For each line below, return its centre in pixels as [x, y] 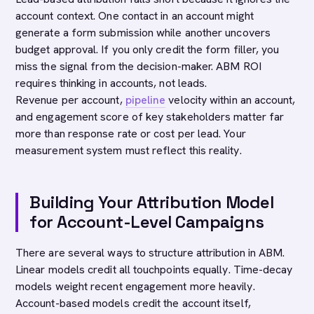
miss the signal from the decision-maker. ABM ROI [138, 66]
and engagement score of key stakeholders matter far [150, 117]
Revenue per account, [70, 100]
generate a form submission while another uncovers [143, 33]
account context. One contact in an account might [135, 16]
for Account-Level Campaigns [147, 222]
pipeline [145, 100]
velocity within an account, [231, 100]
